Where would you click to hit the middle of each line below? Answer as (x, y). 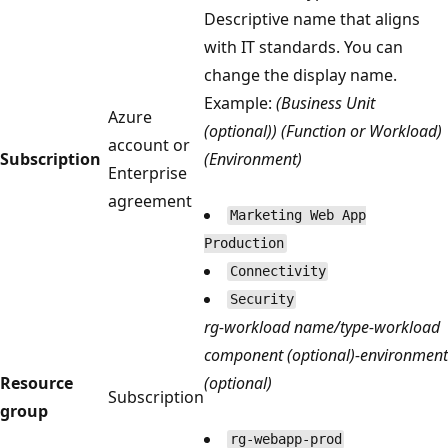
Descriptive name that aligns (312, 18)
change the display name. (300, 74)
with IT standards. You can (303, 46)
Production (244, 243)
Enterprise (147, 172)
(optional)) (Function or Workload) (323, 130)
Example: (240, 102)
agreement (150, 200)
